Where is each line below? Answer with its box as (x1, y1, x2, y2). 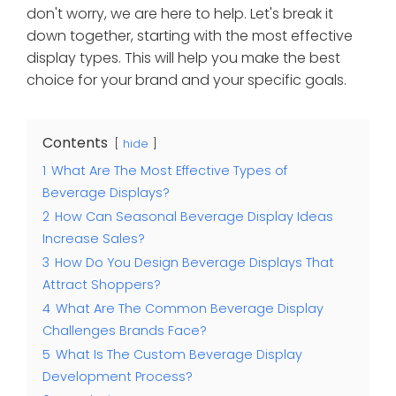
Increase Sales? (42, 230, 145, 248)
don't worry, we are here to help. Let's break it (27, 4, 333, 25)
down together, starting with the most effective (27, 26, 353, 47)
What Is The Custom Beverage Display (56, 346, 302, 364)
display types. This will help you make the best (27, 48, 340, 69)
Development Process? (42, 368, 193, 386)
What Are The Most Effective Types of (51, 162, 287, 180)
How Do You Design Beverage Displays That (55, 254, 334, 272)
